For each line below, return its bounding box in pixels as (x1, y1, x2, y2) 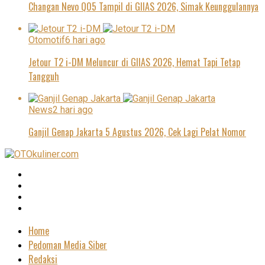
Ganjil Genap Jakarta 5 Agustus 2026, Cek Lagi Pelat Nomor (28, 124, 246, 139)
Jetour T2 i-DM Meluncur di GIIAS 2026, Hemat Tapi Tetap (28, 54, 240, 69)
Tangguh (28, 69, 59, 83)
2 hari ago (53, 104, 93, 115)
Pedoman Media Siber (28, 237, 107, 252)
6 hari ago (65, 34, 105, 46)
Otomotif (28, 34, 65, 46)
